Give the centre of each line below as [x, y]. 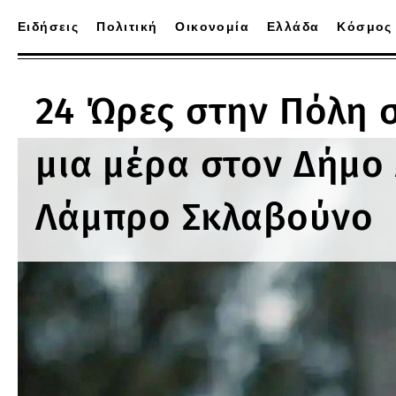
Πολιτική [127, 27]
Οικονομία [213, 27]
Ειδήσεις [49, 27]
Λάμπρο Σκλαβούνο [205, 217]
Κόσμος [365, 27]
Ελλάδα [293, 27]
